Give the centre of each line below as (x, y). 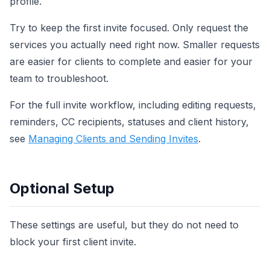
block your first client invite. (73, 242)
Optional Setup (62, 189)
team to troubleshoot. (59, 79)
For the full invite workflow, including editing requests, (133, 105)
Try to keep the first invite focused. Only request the (129, 28)
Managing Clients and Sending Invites (113, 139)
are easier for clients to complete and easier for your (131, 62)
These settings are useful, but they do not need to (124, 225)
